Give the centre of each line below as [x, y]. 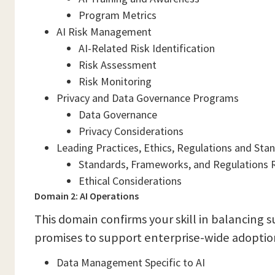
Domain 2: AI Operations [87, 196]
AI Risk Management [104, 32]
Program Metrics [118, 15]
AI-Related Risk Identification [147, 48]
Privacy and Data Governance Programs [148, 98]
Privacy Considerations [131, 131]
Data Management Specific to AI [131, 262]
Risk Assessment [118, 65]
